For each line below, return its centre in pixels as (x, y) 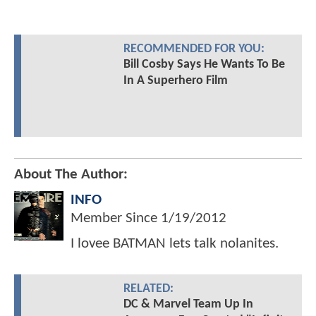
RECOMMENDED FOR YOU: (194, 49)
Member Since (116, 218)
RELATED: (148, 288)
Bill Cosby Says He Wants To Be (204, 65)
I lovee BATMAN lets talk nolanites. (175, 243)
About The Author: (71, 174)
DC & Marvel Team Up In (188, 304)
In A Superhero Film (175, 81)
